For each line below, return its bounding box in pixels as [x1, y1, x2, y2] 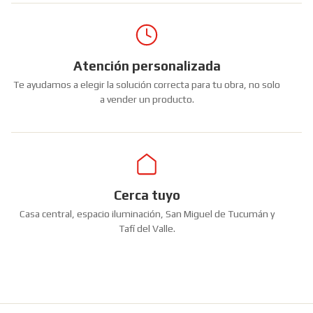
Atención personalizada [73, 58, 221, 73]
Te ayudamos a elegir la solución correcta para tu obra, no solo [13, 79, 280, 90]
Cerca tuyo [113, 187, 180, 203]
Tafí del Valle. [118, 223, 175, 234]
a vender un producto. [99, 94, 194, 105]
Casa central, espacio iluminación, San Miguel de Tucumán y [19, 208, 275, 219]
